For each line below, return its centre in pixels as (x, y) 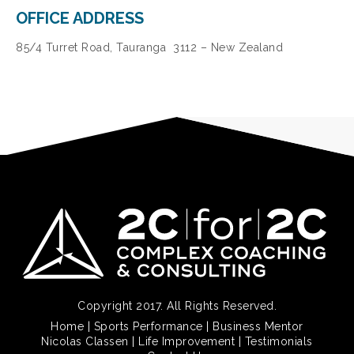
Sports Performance (148, 326)
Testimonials (279, 341)
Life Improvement (187, 341)
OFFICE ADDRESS (80, 18)
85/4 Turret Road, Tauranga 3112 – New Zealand (149, 47)
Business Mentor (258, 326)
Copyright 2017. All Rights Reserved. (177, 305)
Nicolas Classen (85, 341)
